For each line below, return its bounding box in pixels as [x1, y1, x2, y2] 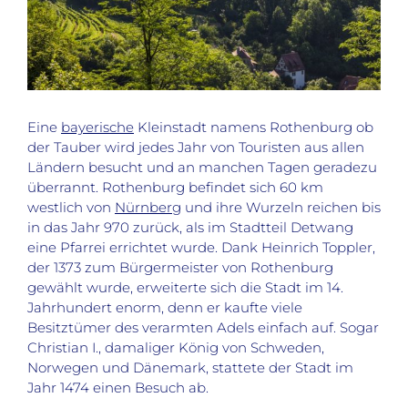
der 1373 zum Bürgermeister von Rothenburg [27, 259, 333, 277]
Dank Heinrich [218, 239, 322, 257]
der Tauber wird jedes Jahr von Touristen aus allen [27, 138, 364, 157]
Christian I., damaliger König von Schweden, [27, 339, 324, 357]
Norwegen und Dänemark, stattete [27, 359, 269, 377]
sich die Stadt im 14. [207, 279, 343, 297]
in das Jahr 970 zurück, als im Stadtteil [27, 219, 291, 237]
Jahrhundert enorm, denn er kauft [27, 299, 260, 317]
